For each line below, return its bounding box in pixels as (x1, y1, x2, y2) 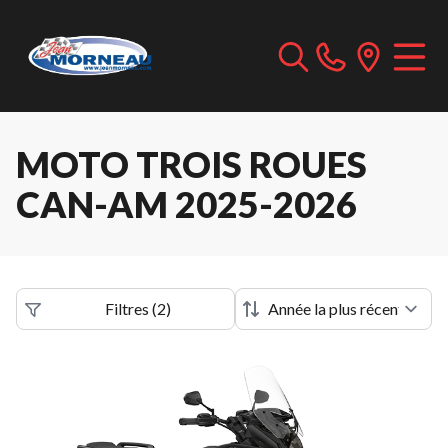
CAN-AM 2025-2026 (16, 182, 357, 226)
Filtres (104, 299, 149, 318)
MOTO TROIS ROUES (16, 142, 367, 186)
